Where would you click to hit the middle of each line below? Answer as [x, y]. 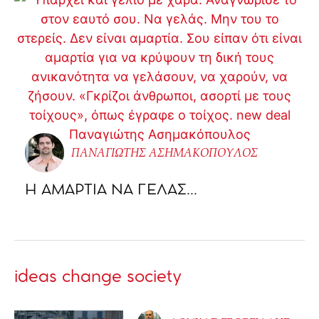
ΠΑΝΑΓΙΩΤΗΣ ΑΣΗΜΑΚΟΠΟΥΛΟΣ [164, 153]
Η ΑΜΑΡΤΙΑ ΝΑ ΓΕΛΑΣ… [111, 190]
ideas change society [98, 277]
